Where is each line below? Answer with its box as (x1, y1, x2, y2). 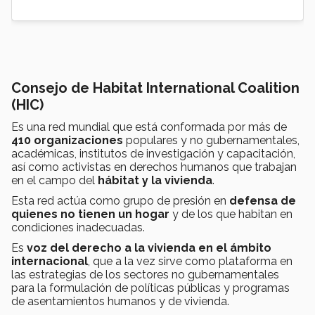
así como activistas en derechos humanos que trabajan (11, 160, 297, 174)
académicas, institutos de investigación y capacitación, (11, 147, 295, 161)
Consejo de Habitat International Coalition (11, 79, 300, 97)
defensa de (229, 194, 296, 208)
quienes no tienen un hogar (11, 207, 172, 221)
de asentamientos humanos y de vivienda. (11, 295, 229, 309)
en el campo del (11, 174, 98, 188)
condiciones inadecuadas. (11, 221, 145, 235)
